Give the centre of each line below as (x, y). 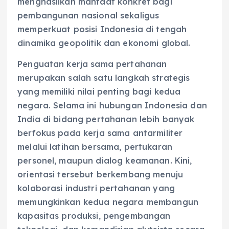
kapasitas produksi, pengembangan (94, 215)
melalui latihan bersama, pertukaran (95, 146)
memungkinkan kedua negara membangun (108, 202)
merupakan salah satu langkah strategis (104, 77)
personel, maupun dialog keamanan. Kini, (105, 160)
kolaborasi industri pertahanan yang (96, 188)
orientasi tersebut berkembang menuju (100, 174)
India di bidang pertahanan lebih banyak (106, 119)
